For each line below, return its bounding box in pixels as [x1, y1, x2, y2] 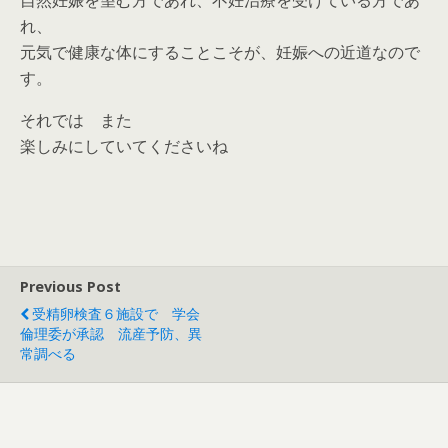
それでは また [20, 109, 132, 132]
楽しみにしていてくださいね [20, 135, 228, 158]
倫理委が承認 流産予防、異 [20, 324, 202, 344]
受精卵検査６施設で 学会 [32, 304, 200, 324]
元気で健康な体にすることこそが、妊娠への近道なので [20, 41, 420, 64]
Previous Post [20, 277, 121, 297]
